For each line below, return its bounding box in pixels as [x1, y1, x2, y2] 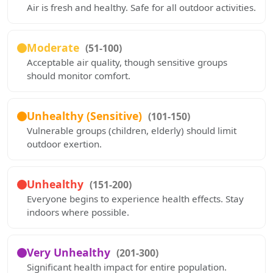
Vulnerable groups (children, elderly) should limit [27, 124, 236, 136]
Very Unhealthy [27, 245, 113, 260]
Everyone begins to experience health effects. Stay [27, 193, 244, 205]
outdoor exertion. [27, 138, 102, 150]
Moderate [27, 40, 82, 55]
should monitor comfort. [27, 69, 130, 82]
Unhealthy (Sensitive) [27, 108, 145, 123]
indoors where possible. [27, 206, 129, 218]
